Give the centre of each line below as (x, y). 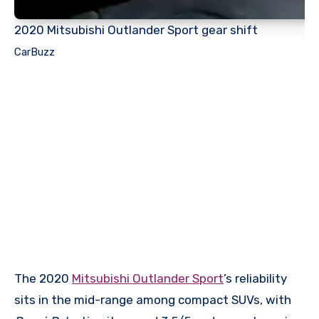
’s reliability (255, 279)
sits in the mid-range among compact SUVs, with (153, 300)
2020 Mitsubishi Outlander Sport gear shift (136, 30)
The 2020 (43, 279)
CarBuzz (35, 52)
